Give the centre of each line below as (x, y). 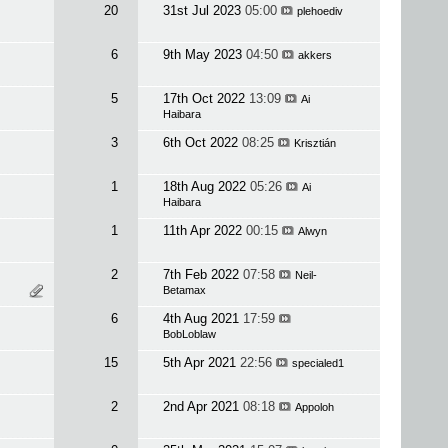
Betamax (184, 290)
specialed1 (317, 363)
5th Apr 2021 (201, 362)
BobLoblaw (189, 334)
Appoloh (314, 407)
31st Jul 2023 (203, 10)
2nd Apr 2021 (202, 406)
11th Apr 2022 (204, 230)
